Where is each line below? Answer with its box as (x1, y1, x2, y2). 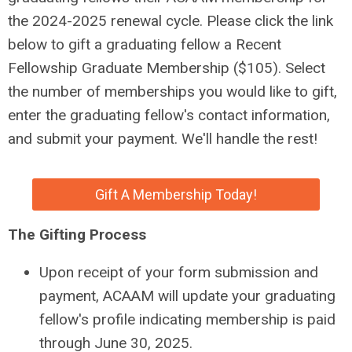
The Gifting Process (8, 225, 146, 244)
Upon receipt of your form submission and (39, 263, 318, 282)
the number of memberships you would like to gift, (8, 82, 337, 101)
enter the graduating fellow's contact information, (8, 106, 330, 125)
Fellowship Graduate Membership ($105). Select (8, 59, 325, 78)
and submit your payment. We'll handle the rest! (8, 130, 317, 148)
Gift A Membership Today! (95, 186, 257, 203)
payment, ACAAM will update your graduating (39, 287, 335, 306)
